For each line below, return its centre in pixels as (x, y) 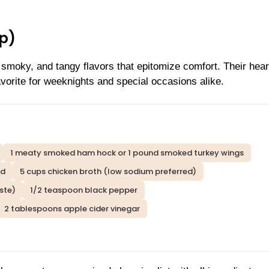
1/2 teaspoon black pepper (84, 190)
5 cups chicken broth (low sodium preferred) (108, 172)
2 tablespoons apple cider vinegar (72, 209)
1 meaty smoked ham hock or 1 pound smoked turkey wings (127, 153)
